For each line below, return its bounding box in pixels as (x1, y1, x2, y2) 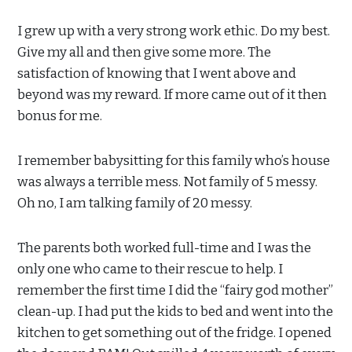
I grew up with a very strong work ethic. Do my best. (17, 23, 330, 39)
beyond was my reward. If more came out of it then (17, 86, 327, 103)
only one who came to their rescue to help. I (17, 261, 283, 277)
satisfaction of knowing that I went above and (17, 65, 296, 82)
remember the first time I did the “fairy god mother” (17, 282, 333, 299)
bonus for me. (17, 108, 102, 124)
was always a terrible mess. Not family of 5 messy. (17, 174, 317, 190)
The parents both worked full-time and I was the (17, 240, 311, 256)
